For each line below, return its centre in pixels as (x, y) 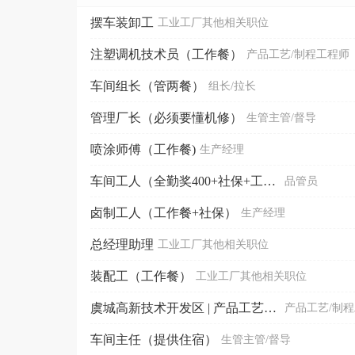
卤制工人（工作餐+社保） (164, 212)
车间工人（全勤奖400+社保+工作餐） (269, 181)
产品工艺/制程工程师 (298, 54)
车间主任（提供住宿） (154, 339)
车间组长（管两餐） (147, 86)
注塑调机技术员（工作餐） (166, 54)
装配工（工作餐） (141, 276)
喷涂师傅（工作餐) (143, 149)
